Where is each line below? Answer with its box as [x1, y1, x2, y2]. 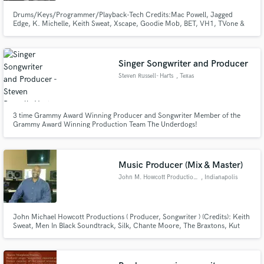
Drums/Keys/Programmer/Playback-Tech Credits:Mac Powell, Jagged [12, 10, 233, 19]
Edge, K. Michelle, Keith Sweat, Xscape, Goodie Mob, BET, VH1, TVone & [12, 19, 245, 28]
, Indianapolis [200, 173, 237, 181]
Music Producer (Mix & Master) [118, 159, 243, 171]
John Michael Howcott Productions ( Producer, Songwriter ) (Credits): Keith [12, 212, 250, 222]
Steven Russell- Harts [118, 72, 174, 80]
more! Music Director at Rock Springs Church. [12, 28, 159, 37]
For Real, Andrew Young [12, 239, 89, 248]
